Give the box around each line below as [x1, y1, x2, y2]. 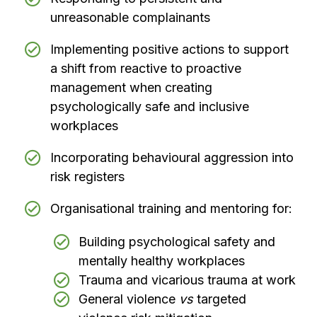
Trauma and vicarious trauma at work [79, 272, 296, 287]
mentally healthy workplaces [79, 253, 245, 268]
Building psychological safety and [79, 234, 275, 249]
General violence [79, 291, 179, 306]
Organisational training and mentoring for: [50, 200, 292, 216]
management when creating [50, 79, 212, 95]
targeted [193, 291, 246, 306]
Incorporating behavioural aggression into [50, 149, 294, 165]
